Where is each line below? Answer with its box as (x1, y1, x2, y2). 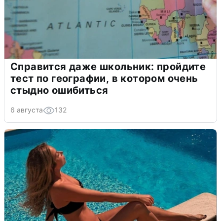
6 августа (10, 106, 43, 114)
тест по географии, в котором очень (10, 73, 198, 85)
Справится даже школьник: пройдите (10, 61, 206, 73)
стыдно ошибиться (10, 84, 109, 97)
